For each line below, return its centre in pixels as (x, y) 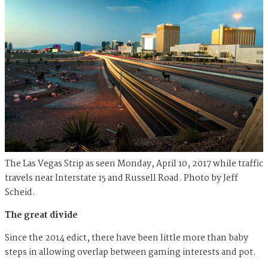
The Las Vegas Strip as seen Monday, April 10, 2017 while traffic (134, 164)
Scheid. (20, 192)
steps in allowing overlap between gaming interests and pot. (130, 252)
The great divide (41, 215)
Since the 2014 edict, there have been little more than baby (127, 238)
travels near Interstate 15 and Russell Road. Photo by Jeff (121, 178)
